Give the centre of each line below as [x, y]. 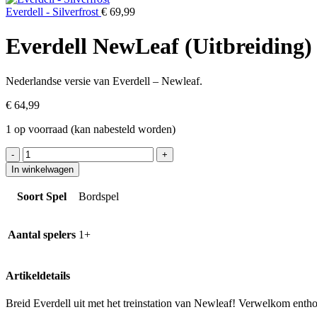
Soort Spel [42, 196]
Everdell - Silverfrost [53, 12]
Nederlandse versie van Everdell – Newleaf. [104, 81]
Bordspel [99, 196]
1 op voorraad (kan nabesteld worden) [91, 129]
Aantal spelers [42, 234]
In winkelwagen [42, 169]
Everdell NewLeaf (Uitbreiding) [159, 46]
